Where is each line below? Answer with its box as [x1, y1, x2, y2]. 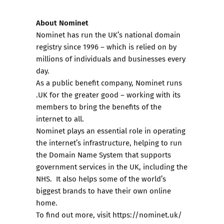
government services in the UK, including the [36, 161, 187, 172]
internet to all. [36, 113, 86, 124]
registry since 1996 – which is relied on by [36, 41, 176, 52]
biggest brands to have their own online [36, 185, 171, 196]
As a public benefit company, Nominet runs [36, 77, 182, 88]
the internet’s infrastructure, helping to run [36, 137, 182, 148]
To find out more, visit [36, 209, 112, 220]
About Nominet [36, 16, 88, 28]
